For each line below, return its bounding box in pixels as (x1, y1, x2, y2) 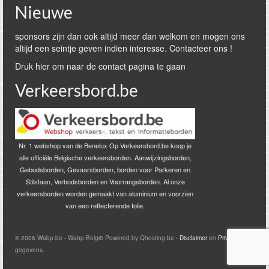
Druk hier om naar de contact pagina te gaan (15, 59, 186, 72)
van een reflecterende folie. (65, 200, 145, 210)
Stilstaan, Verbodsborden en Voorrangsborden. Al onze (25, 176, 185, 186)
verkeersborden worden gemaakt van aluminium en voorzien (17, 188, 193, 198)
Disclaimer (180, 233, 207, 242)
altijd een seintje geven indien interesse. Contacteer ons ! (15, 41, 232, 54)
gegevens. (15, 245, 44, 254)
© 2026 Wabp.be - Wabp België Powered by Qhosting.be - (15, 233, 180, 242)
